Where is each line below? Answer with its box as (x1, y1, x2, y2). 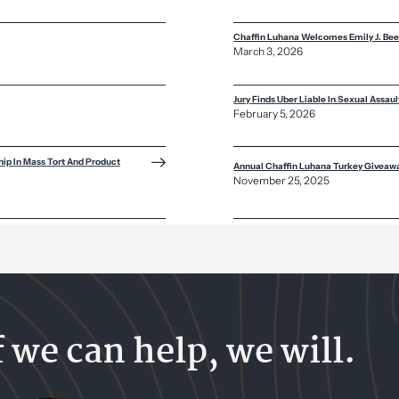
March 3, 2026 (233, 44, 304, 58)
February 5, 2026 (233, 106, 316, 120)
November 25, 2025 (233, 174, 330, 188)
